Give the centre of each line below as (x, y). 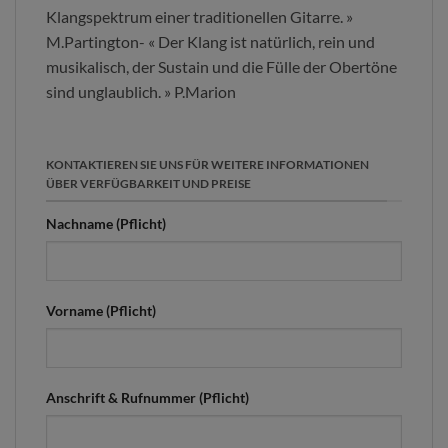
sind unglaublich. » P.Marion (141, 92)
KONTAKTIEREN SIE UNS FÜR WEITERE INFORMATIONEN (207, 164)
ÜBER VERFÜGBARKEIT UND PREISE (148, 183)
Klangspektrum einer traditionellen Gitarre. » (199, 17)
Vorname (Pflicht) (101, 311)
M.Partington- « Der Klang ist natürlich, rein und (210, 42)
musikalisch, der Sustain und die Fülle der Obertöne (221, 67)
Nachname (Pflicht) (106, 224)
